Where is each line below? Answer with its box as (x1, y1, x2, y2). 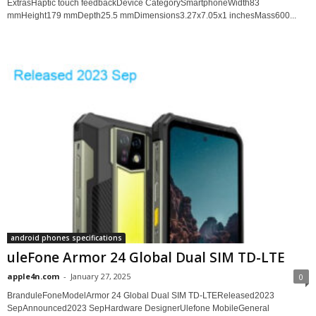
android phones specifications (11, 233, 122, 243)
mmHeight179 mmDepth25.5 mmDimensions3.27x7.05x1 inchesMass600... (7, 11, 296, 21)
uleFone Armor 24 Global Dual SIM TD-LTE (7, 248, 285, 267)
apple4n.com (7, 271, 59, 282)
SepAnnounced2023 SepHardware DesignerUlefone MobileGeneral (7, 303, 269, 314)
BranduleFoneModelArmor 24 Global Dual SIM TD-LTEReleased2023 (7, 291, 274, 301)
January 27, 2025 (71, 271, 130, 282)
